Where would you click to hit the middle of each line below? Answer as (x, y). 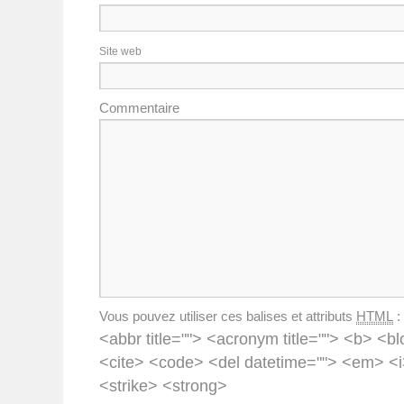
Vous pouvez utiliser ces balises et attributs (228, 316)
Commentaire (139, 107)
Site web (120, 51)
